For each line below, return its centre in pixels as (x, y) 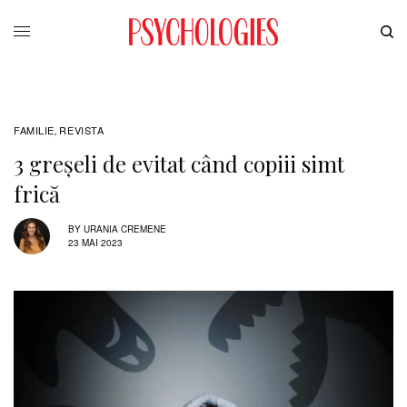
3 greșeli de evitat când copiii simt (179, 163)
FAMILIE (34, 129)
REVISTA (82, 129)
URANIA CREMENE (125, 229)
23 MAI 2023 (95, 243)
